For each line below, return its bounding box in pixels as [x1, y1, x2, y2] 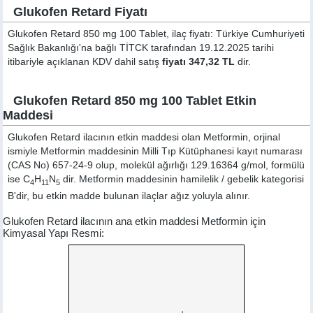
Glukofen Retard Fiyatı [13, 5, 148, 19]
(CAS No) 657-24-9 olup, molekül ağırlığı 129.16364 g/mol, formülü [8, 160, 305, 170]
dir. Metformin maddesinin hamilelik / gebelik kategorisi [60, 174, 305, 184]
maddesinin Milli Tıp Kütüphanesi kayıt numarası [85, 146, 303, 156]
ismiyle [8, 146, 41, 156]
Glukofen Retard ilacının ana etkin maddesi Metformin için [3, 214, 266, 227]
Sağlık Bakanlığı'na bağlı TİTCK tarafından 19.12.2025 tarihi [8, 43, 275, 53]
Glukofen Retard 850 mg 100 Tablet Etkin [13, 94, 257, 108]
